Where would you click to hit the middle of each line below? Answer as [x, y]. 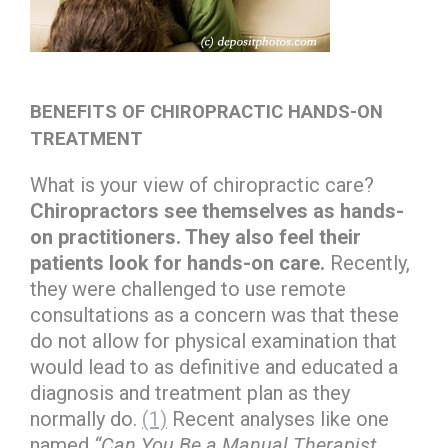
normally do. [86, 419]
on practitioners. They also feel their [195, 237]
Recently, [370, 263]
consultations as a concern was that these [214, 315]
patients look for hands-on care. [180, 263]
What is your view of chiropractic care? [202, 185]
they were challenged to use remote [188, 289]
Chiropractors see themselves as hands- [217, 211]
